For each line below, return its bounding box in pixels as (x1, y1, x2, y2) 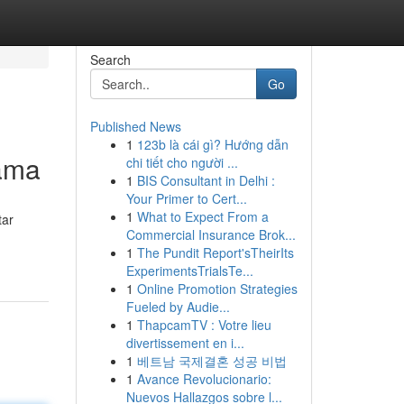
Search (89, 50, 131, 69)
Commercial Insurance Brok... (125, 225, 296, 243)
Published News (89, 117, 181, 135)
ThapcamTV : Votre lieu (136, 316, 271, 334)
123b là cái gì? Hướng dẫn (136, 135, 289, 153)
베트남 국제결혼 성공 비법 (136, 352, 287, 370)
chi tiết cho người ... (125, 153, 238, 171)
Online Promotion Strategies (136, 280, 298, 298)
